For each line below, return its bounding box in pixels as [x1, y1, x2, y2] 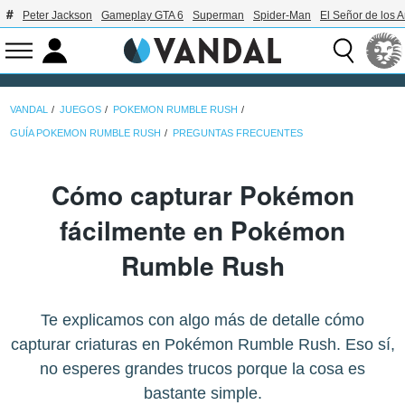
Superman [193, 9, 244, 22]
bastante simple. [143, 384, 262, 403]
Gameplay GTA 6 [101, 9, 184, 22]
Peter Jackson [23, 9, 92, 22]
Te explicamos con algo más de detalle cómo [41, 311, 364, 330]
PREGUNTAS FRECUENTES [173, 127, 304, 138]
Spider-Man [253, 9, 311, 22]
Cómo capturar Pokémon [51, 176, 354, 214]
